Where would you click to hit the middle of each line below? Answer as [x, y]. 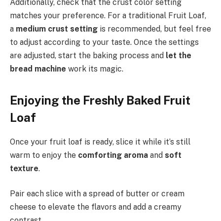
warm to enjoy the [44, 155]
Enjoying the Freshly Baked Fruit [100, 100]
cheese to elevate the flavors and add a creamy [96, 207]
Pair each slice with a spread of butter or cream [97, 194]
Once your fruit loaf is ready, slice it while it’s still [100, 142]
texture [24, 168]
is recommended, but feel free [154, 29]
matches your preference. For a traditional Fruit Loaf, [108, 16]
